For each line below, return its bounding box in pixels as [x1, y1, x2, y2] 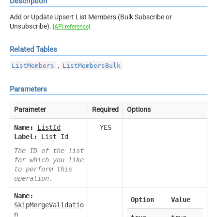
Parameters [10, 84, 47, 93]
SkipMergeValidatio [14, 201, 84, 209]
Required [92, 105, 119, 113]
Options [127, 105, 151, 113]
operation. [14, 174, 53, 182]
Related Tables [10, 45, 57, 54]
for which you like [14, 155, 84, 164]
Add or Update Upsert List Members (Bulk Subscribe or [10, 13, 172, 21]
